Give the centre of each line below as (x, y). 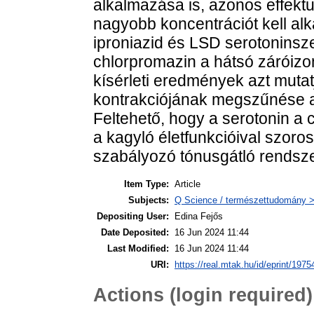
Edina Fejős (199, 216)
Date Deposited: (135, 232)
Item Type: (146, 184)
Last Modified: (138, 248)
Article (187, 184)
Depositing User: (133, 216)
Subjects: (149, 200)
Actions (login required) (203, 295)
